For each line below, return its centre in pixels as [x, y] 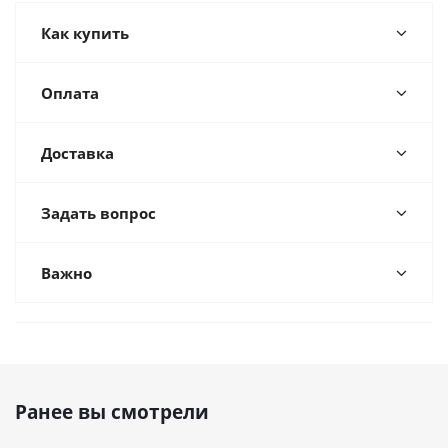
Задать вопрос [98, 213]
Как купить [85, 33]
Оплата [70, 93]
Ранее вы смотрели [112, 412]
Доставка [77, 153]
